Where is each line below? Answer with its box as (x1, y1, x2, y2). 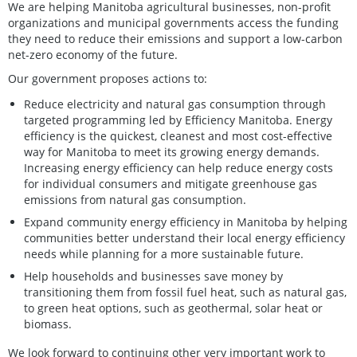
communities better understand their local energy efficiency (24, 229, 345, 245)
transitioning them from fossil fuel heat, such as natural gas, (24, 284, 347, 300)
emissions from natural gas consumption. (24, 191, 246, 207)
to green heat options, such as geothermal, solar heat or (24, 300, 323, 316)
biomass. (24, 316, 72, 331)
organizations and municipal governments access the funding (8, 14, 339, 30)
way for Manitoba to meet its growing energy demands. (24, 143, 320, 159)
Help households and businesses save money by (24, 268, 283, 284)
